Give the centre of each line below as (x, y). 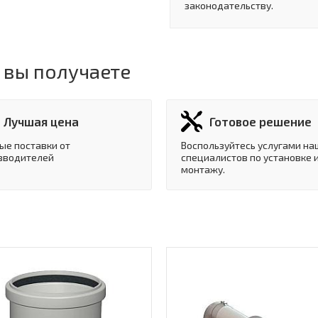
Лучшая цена (41, 122)
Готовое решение (261, 122)
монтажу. (203, 170)
